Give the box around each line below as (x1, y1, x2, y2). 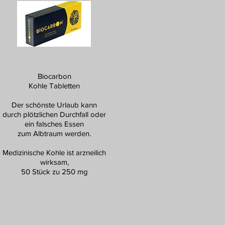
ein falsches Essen (25, 120, 84, 128)
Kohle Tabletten (29, 81, 80, 90)
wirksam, (40, 158, 69, 166)
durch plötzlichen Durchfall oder (3, 110, 106, 119)
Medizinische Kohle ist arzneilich (3, 148, 106, 157)
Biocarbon (37, 72, 71, 80)
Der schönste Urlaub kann (12, 100, 97, 109)
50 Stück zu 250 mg (21, 167, 88, 176)
